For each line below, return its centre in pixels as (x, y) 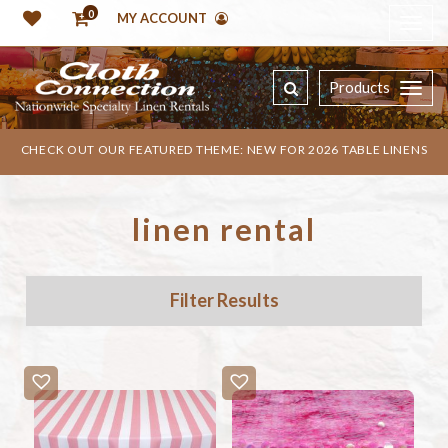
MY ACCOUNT (163, 18)
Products (359, 87)
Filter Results (224, 300)
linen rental (224, 229)
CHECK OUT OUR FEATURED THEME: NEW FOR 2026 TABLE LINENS (224, 150)
